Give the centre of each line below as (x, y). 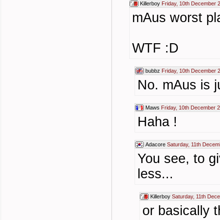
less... (155, 174)
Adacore (155, 144)
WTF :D (155, 48)
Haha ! (157, 122)
